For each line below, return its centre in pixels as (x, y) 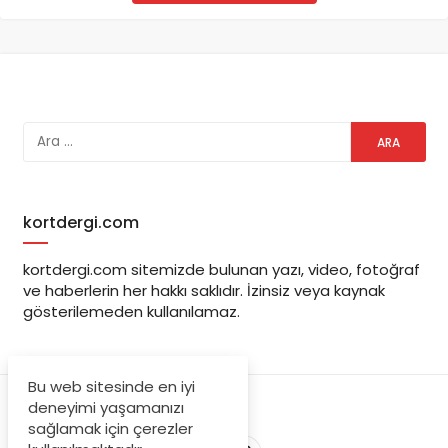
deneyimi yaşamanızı (106, 407)
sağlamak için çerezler (110, 428)
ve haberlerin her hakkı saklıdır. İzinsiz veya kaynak (203, 290)
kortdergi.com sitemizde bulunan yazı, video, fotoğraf (221, 269)
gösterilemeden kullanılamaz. (131, 311)
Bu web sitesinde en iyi (111, 386)
